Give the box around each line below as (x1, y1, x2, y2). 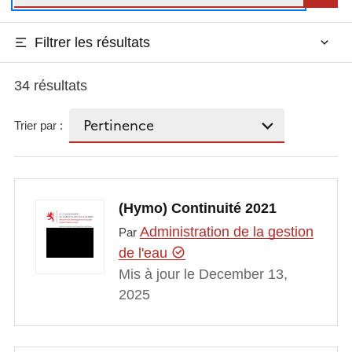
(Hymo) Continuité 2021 (118, 200, 277, 217)
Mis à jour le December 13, (118, 266, 288, 282)
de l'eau (118, 244, 171, 261)
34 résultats (13, 77, 87, 93)
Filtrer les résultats (34, 34, 150, 50)
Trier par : (13, 119, 63, 133)
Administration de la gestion (139, 223, 313, 240)
